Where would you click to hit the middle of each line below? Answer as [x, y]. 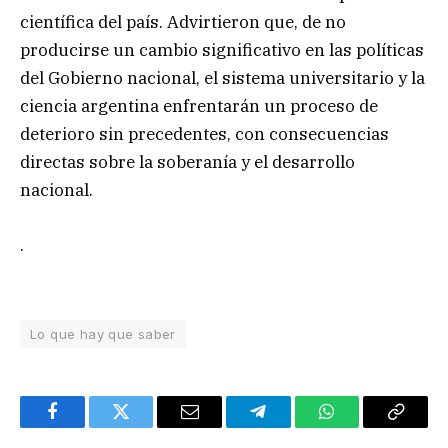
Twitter [145, 426]
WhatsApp [364, 426]
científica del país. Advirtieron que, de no [183, 22]
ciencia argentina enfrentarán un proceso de [199, 106]
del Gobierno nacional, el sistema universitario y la [222, 78]
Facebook [85, 426]
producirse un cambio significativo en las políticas [222, 50]
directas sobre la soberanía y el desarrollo [187, 162]
